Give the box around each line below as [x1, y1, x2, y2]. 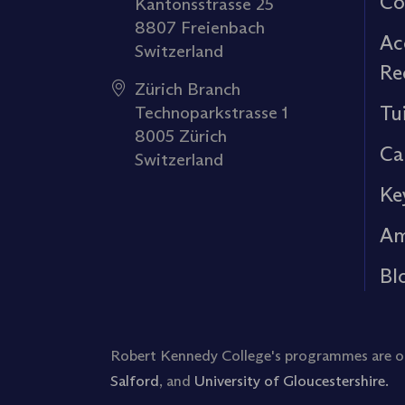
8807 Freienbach [135, 15, 265, 38]
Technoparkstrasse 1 [135, 100, 288, 123]
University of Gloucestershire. [194, 372, 389, 390]
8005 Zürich [135, 124, 227, 146]
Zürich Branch [135, 77, 240, 99]
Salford [110, 372, 159, 390]
